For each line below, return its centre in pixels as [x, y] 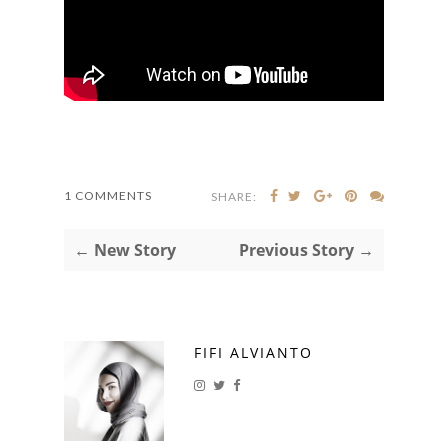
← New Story [125, 249]
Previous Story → [306, 249]
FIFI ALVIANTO [253, 352]
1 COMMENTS [108, 195]
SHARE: [234, 196]
